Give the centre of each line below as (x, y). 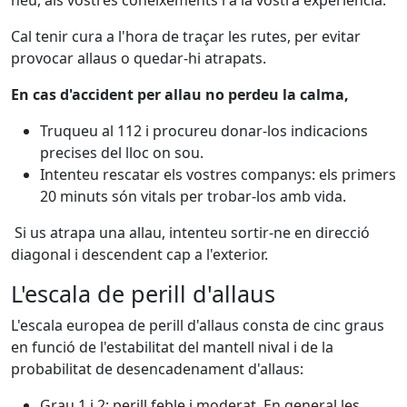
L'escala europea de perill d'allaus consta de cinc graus (198, 325)
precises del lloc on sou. (122, 153)
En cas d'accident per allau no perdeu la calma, (180, 94)
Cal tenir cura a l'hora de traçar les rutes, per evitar (186, 36)
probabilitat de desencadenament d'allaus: (157, 369)
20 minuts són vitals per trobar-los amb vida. (193, 196)
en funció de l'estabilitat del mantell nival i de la (172, 347)
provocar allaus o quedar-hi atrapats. (139, 58)
